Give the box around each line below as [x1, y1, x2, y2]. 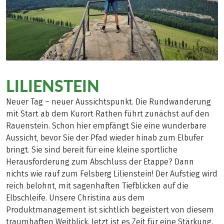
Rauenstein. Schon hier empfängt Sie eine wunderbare [6, 121, 206, 131]
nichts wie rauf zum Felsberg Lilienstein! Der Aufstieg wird [6, 169, 217, 179]
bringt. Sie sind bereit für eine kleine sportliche [6, 145, 177, 155]
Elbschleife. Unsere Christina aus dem [6, 193, 145, 203]
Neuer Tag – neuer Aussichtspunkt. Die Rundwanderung [6, 97, 211, 107]
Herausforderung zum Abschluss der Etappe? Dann [6, 157, 194, 167]
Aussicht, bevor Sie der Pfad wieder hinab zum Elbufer [6, 133, 203, 143]
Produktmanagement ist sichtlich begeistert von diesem [6, 205, 214, 215]
